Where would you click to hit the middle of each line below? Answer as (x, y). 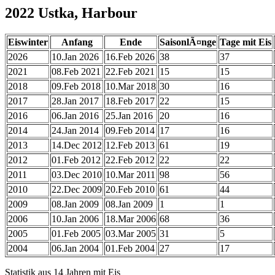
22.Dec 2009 (77, 189)
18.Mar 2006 (131, 219)
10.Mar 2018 (131, 86)
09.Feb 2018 (76, 86)
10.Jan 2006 (75, 219)
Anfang (77, 42)
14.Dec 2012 (77, 145)
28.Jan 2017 (75, 101)
